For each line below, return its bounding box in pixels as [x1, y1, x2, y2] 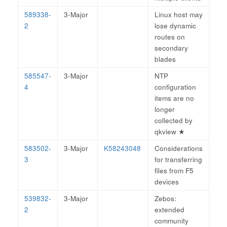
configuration [155, 82, 196, 92]
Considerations [155, 143, 203, 153]
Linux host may [155, 10, 203, 19]
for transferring [155, 155, 202, 164]
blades [155, 54, 176, 64]
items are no [155, 93, 194, 103]
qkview [155, 127, 178, 136]
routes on [155, 32, 185, 42]
